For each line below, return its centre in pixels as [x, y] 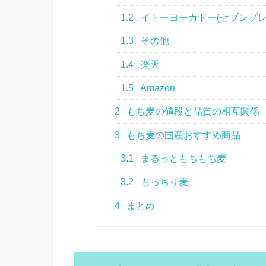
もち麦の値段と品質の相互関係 [192, 112]
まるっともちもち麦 [183, 159]
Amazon [157, 88]
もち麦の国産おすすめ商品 [183, 135]
